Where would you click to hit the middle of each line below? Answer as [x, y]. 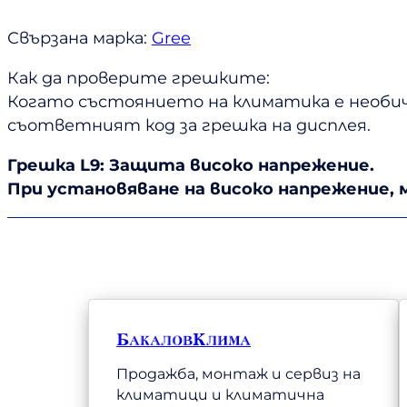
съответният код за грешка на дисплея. [189, 126]
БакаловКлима [183, 339]
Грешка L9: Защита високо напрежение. [191, 166]
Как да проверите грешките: [139, 79]
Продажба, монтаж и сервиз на [238, 373]
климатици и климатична [220, 394]
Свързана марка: [79, 39]
